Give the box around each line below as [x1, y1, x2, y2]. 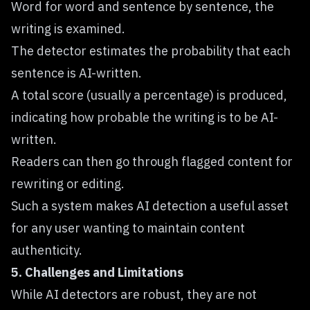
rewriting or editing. [11, 176, 125, 192]
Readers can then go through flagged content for [11, 154, 293, 170]
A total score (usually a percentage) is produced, [11, 87, 287, 103]
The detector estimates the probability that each [11, 43, 291, 59]
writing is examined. [11, 21, 125, 37]
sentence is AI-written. [11, 65, 142, 81]
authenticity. [11, 242, 82, 258]
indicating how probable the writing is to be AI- [11, 109, 278, 125]
